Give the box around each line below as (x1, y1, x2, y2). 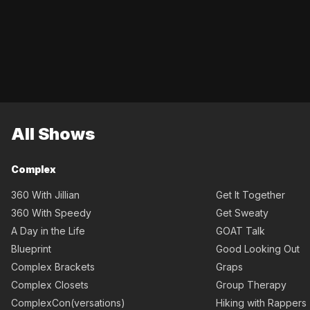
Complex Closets (11, 279, 89, 291)
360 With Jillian (11, 189, 80, 201)
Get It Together (216, 189, 285, 201)
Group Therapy (216, 279, 286, 291)
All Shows (11, 124, 95, 145)
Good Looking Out (216, 243, 300, 255)
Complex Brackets (11, 261, 95, 273)
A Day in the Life (11, 225, 85, 237)
